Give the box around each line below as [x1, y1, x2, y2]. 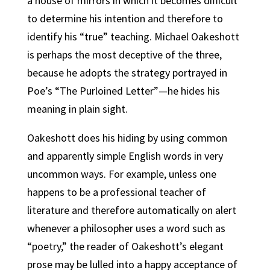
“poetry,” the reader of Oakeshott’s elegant [27, 239, 224, 253]
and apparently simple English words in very [27, 149, 223, 163]
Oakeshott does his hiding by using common [27, 131, 227, 145]
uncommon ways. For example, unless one [27, 167, 216, 181]
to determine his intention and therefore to [27, 11, 223, 25]
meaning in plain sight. [27, 102, 128, 116]
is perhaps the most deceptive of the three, [27, 48, 222, 61]
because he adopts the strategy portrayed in [27, 66, 227, 80]
